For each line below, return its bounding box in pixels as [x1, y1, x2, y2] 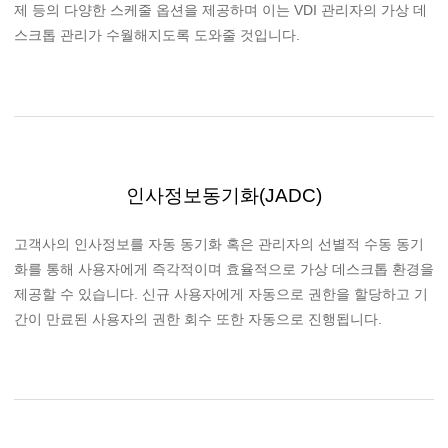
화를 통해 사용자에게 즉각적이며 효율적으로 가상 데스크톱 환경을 [14, 260, 434, 277]
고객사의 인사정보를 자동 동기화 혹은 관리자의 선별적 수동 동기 [14, 235, 424, 252]
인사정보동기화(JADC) [126, 184, 322, 206]
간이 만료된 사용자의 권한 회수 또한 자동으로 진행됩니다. [14, 310, 382, 327]
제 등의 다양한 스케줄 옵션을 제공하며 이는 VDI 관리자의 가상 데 [14, 2, 427, 19]
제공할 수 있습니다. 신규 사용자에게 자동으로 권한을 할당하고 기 [14, 285, 428, 302]
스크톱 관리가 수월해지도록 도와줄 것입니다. [14, 27, 300, 44]
